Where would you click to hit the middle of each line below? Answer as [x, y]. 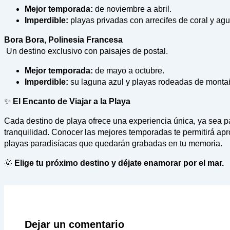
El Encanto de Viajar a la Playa [71, 102]
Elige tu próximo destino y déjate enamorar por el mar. [119, 163]
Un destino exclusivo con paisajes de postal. [86, 51]
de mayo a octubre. [129, 71]
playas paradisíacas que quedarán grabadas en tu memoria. [113, 144]
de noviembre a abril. [132, 9]
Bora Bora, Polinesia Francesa [63, 40]
